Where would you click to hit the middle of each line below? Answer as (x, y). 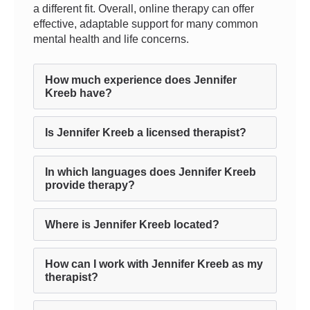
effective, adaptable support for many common (146, 24)
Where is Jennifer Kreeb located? (132, 225)
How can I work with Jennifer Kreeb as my (154, 264)
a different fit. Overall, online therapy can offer (144, 9)
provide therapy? (90, 185)
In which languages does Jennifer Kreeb (151, 172)
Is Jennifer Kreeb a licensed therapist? (146, 133)
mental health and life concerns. (111, 39)
